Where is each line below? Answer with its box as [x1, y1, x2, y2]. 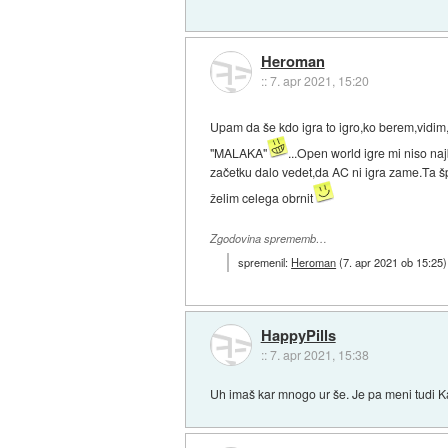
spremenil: [238, 253, 292, 270]
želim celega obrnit [210, 189, 314, 207]
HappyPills [260, 324, 336, 347]
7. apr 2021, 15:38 [269, 346, 369, 364]
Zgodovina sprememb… [210, 231, 328, 247]
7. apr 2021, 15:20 [269, 72, 369, 90]
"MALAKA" [210, 144, 268, 162]
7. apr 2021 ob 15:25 [343, 253, 444, 270]
